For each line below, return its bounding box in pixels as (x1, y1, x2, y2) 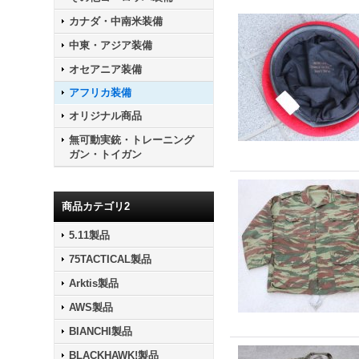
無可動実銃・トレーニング (69, 134, 195, 146)
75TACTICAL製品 (69, 253, 152, 265)
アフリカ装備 (69, 87, 132, 99)
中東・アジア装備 (69, 39, 153, 51)
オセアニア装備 (69, 63, 143, 75)
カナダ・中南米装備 (69, 15, 163, 27)
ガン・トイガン (69, 148, 143, 160)
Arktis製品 (69, 277, 119, 289)
